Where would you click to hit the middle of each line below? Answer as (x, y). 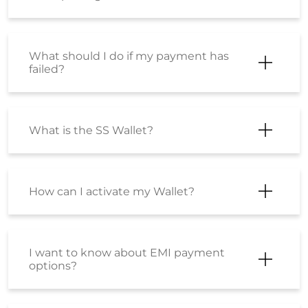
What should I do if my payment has (129, 56)
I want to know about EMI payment (127, 252)
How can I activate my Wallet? (112, 191)
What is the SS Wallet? (91, 130)
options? (53, 265)
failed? (47, 69)
